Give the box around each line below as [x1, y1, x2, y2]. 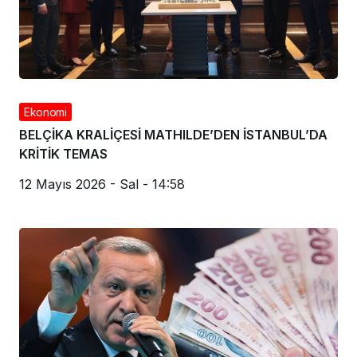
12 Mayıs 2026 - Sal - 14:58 [19, 176, 185, 193]
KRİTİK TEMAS [19, 146, 108, 163]
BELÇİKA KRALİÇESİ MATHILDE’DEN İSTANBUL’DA [19, 127, 328, 143]
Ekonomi [24, 105, 67, 120]
